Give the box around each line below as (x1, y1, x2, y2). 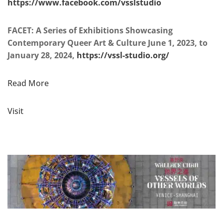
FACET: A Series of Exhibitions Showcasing (7, 24, 173, 36)
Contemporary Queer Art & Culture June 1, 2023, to (7, 37, 208, 48)
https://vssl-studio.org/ (77, 49, 169, 61)
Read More (7, 77, 49, 89)
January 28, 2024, (7, 49, 77, 61)
